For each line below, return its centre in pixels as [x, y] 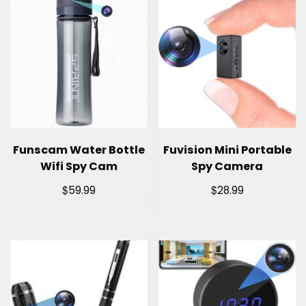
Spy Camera [227, 167]
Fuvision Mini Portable [227, 150]
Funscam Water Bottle [79, 150]
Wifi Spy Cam [79, 167]
